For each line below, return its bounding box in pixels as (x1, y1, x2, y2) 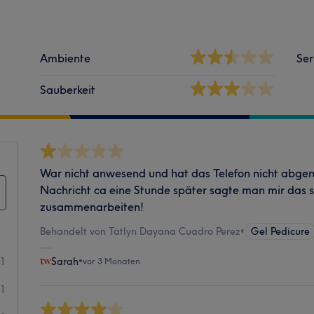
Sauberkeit (40, 82, 96, 97)
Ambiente (40, 50, 91, 65)
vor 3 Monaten (83, 255, 141, 266)
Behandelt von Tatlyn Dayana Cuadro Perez (40, 224, 241, 238)
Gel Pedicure (251, 224, 310, 238)
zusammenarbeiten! (40, 199, 144, 214)
